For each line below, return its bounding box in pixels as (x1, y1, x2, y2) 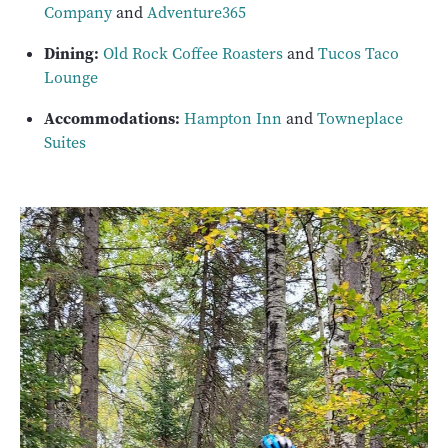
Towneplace (317, 108, 403, 130)
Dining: (44, 42, 99, 65)
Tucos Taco (318, 43, 399, 65)
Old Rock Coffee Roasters (103, 43, 283, 65)
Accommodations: (44, 107, 180, 130)
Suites (44, 132, 86, 154)
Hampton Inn (184, 108, 282, 130)
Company (44, 2, 112, 24)
